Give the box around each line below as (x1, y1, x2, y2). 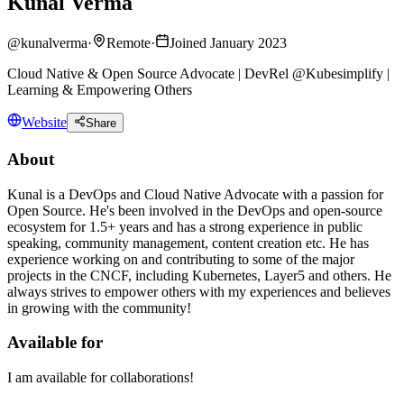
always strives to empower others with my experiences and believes (7, 283, 390, 299)
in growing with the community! (7, 299, 191, 316)
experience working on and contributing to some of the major (7, 251, 354, 267)
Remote (106, 34, 151, 50)
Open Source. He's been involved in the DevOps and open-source (7, 202, 382, 218)
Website (22, 115, 67, 131)
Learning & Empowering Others (7, 81, 192, 97)
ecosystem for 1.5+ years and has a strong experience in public (7, 218, 363, 234)
